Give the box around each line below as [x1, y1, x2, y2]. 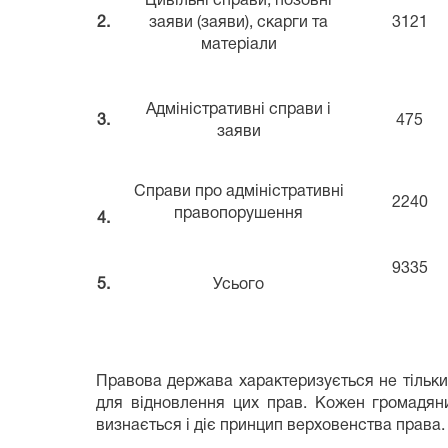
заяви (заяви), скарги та [149, 15, 328, 30]
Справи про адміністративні [133, 184, 344, 199]
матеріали [200, 37, 277, 52]
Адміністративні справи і [146, 102, 331, 117]
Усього [213, 277, 264, 292]
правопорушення [174, 206, 303, 221]
